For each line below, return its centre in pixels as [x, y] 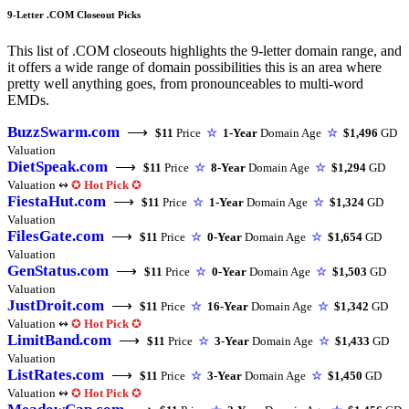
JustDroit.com [56, 306]
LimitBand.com [59, 341]
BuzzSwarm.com [63, 132]
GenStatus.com [58, 271]
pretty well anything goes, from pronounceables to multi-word [185, 84]
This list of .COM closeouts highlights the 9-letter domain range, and [204, 51]
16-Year [228, 307]
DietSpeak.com [58, 167]
